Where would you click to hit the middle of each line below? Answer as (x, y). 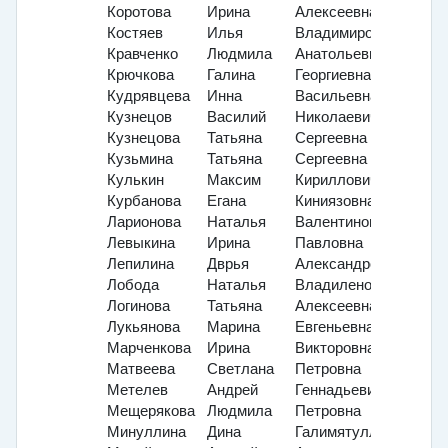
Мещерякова (151, 411)
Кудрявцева (148, 96)
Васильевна (336, 96)
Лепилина (140, 264)
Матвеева (141, 369)
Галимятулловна (352, 432)
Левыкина (141, 243)
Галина (231, 75)
